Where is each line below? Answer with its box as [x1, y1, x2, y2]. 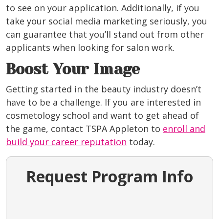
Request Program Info [26, 166, 193, 187]
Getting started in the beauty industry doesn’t [6, 83, 201, 95]
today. [127, 136, 155, 148]
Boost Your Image [6, 61, 140, 78]
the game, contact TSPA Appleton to [6, 123, 163, 135]
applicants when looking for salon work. [6, 42, 175, 54]
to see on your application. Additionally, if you [6, 2, 199, 14]
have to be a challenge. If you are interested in [6, 96, 201, 109]
